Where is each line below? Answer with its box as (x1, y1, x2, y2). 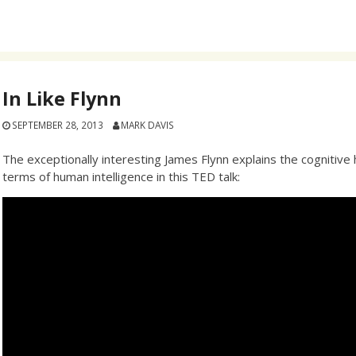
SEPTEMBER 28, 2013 (12, 118, 104, 132)
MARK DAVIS (120, 118, 174, 132)
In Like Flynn (2, 86, 122, 111)
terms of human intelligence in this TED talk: (2, 168, 241, 184)
